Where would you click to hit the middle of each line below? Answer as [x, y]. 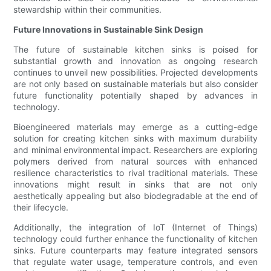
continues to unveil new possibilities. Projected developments [135, 73]
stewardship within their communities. [88, 10]
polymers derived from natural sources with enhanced [135, 162]
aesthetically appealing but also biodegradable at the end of [135, 196]
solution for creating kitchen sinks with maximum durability [135, 139]
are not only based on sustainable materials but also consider [135, 84]
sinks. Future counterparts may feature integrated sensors [135, 250]
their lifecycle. [41, 207]
